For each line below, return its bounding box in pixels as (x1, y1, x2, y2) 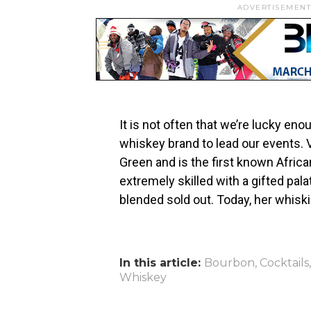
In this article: (119, 256, 201, 270)
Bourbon (204, 256, 255, 270)
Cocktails (260, 256, 309, 270)
